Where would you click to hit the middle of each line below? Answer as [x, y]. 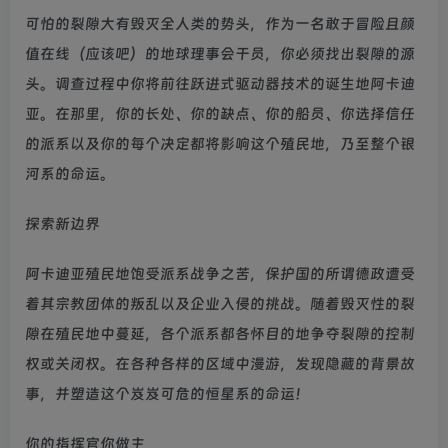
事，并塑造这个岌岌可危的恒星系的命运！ [167, 393]
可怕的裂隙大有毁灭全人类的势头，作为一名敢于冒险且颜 [220, 23]
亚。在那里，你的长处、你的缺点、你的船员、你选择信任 [220, 113]
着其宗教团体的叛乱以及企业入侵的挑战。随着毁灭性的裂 [220, 303]
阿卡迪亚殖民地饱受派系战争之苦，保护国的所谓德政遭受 [220, 273]
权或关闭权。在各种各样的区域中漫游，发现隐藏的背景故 [220, 363]
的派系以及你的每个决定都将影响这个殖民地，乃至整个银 [220, 143]
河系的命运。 [70, 173]
